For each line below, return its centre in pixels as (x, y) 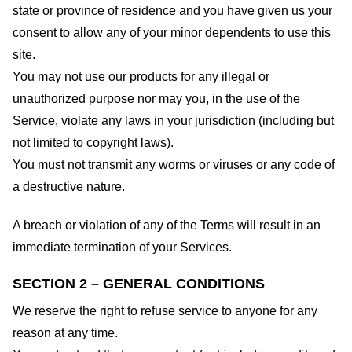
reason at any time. (65, 333)
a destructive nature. (69, 186)
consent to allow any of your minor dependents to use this (172, 32)
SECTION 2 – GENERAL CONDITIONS (139, 284)
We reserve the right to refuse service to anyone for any (165, 311)
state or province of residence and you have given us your (172, 10)
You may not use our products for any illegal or (141, 76)
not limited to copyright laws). (93, 142)
